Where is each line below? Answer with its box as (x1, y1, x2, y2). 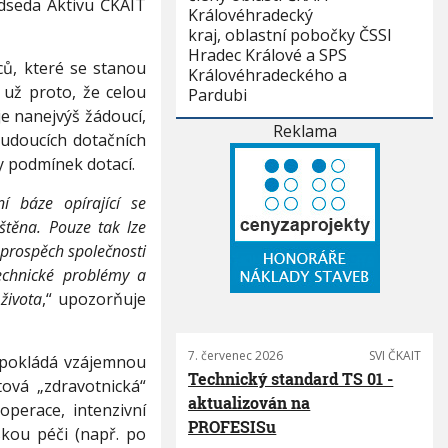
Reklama (272, 120, 337, 142)
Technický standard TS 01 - (188, 368, 394, 389)
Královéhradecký (188, 4, 314, 26)
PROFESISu (188, 416, 277, 437)
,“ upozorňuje (41, 288, 147, 310)
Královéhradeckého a (188, 64, 348, 86)
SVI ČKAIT (368, 347, 421, 364)
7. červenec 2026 (188, 347, 284, 364)
